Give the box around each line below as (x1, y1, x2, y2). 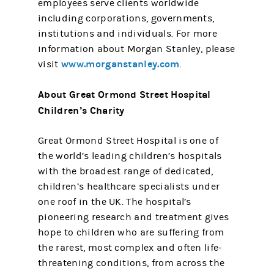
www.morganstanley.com (61, 58, 180, 70)
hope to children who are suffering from (38, 227, 224, 238)
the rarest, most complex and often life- (38, 242, 223, 253)
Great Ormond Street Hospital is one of (38, 135, 218, 146)
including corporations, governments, (38, 13, 215, 24)
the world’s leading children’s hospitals (38, 150, 222, 161)
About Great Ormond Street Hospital (38, 89, 211, 100)
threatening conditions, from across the (38, 257, 225, 268)
